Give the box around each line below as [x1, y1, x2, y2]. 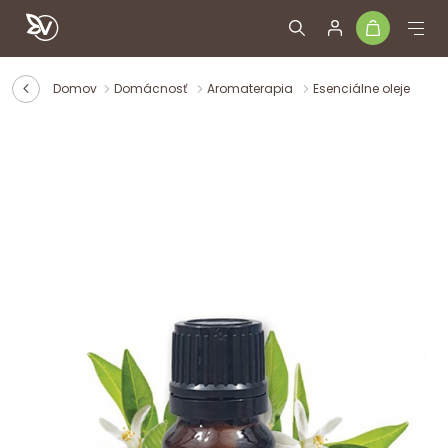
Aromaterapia [207, 80, 296, 98]
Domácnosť [114, 80, 190, 98]
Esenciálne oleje [313, 80, 410, 98]
